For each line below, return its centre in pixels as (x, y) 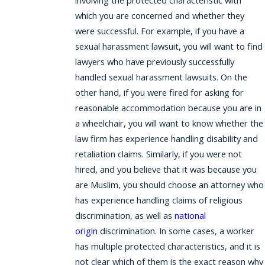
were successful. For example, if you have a (159, 31)
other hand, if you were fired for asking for (159, 93)
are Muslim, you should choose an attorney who (169, 185)
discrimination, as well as (125, 216)
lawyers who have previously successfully (154, 62)
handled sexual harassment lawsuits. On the (161, 77)
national (190, 216)
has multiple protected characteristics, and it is (167, 246)
